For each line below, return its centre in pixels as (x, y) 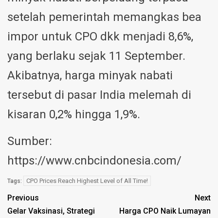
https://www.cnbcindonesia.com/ (94, 161)
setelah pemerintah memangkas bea (104, 17)
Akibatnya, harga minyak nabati (90, 76)
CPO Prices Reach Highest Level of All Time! (87, 181)
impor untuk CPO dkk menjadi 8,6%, (100, 37)
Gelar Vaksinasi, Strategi (51, 211)
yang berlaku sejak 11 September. (96, 56)
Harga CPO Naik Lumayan (165, 211)
